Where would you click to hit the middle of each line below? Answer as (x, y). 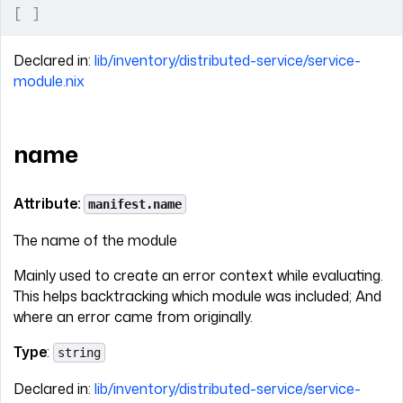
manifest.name (135, 205)
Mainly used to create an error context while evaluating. (198, 276)
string (79, 353)
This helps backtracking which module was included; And (197, 296)
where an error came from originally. (133, 317)
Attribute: (49, 204)
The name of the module (95, 241)
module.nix (49, 81)
